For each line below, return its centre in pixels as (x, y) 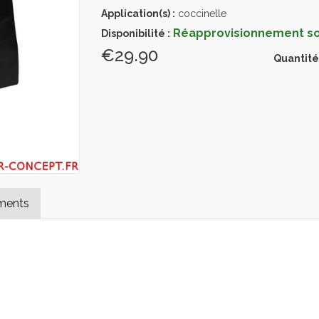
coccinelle (200, 14)
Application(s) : (138, 14)
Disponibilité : (135, 33)
